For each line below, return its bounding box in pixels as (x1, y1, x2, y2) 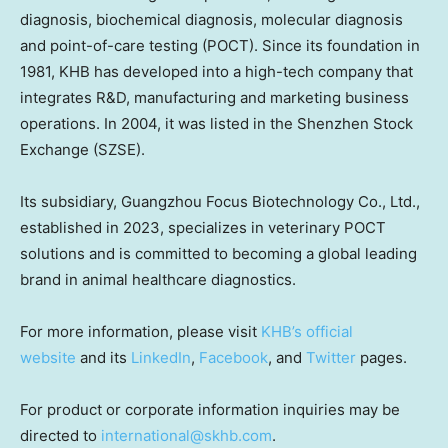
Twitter (306, 348, 356, 368)
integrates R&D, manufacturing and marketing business (20, 88, 409, 108)
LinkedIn (131, 348, 191, 368)
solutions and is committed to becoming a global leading (20, 244, 417, 264)
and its (76, 348, 131, 368)
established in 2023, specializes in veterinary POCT (20, 218, 386, 238)
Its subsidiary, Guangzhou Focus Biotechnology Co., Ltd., (20, 192, 420, 212)
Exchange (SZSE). (20, 140, 145, 160)
